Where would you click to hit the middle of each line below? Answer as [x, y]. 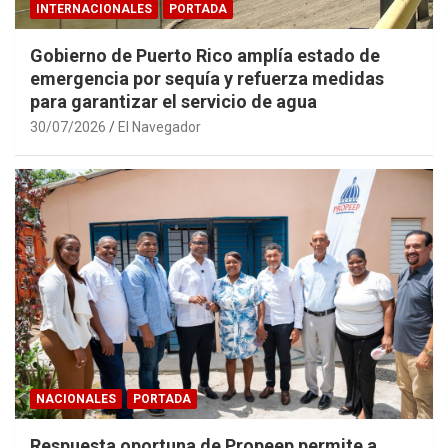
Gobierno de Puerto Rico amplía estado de [205, 55]
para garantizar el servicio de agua [173, 101]
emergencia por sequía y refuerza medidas [207, 78]
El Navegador [159, 126]
